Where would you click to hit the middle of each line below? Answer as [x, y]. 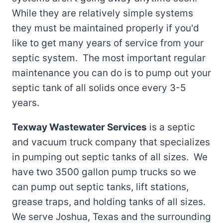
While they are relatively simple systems [103, 13]
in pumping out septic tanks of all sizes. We [110, 157]
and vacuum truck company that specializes [111, 142]
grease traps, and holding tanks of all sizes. [110, 202]
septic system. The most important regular [109, 58]
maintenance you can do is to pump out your [111, 73]
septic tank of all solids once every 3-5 [99, 88]
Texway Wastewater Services [79, 127]
